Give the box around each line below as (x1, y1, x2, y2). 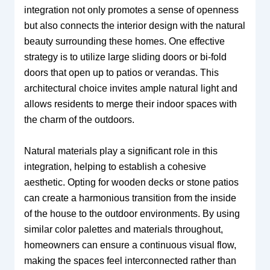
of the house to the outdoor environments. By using (24, 208, 240, 219)
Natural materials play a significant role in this (24, 145, 218, 156)
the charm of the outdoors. (24, 115, 134, 125)
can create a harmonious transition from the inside (24, 192, 236, 203)
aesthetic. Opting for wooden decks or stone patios (24, 177, 239, 187)
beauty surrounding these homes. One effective (24, 36, 225, 47)
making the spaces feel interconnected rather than (24, 255, 236, 266)
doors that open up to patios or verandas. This (24, 67, 219, 78)
